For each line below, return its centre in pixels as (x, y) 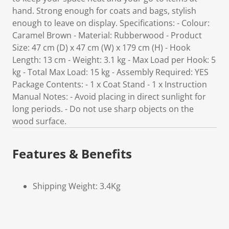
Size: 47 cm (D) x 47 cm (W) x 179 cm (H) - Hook (101, 48)
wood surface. (39, 121)
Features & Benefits (72, 154)
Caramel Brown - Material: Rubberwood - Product (107, 35)
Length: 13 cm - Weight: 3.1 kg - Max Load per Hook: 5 (114, 60)
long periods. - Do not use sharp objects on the (103, 109)
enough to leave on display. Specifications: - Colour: (111, 23)
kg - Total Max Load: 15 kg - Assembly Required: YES (110, 72)
